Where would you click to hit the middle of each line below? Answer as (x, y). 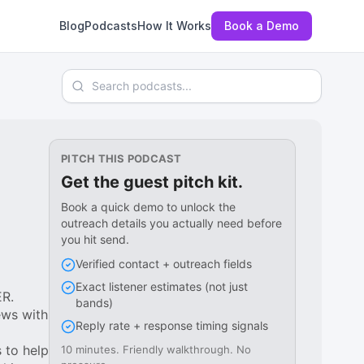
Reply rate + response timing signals (172, 325)
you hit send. (95, 239)
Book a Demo (262, 26)
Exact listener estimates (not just (162, 286)
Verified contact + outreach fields (164, 264)
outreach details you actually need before (172, 223)
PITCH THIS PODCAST (121, 158)
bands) (95, 303)
